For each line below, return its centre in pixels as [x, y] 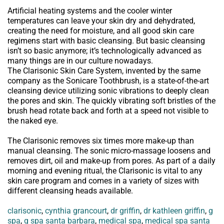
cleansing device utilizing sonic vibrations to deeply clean [108, 90]
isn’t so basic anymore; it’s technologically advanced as [104, 50]
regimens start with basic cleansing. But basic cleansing [106, 40]
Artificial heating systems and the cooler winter [90, 10]
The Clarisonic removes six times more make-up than [101, 140]
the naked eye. [33, 120]
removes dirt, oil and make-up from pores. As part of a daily [111, 160]
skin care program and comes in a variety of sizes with [103, 180]
